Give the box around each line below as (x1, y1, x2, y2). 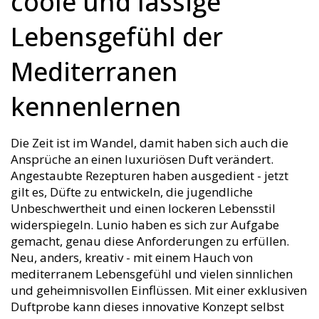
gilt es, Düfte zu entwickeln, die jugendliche (11, 183, 253, 200)
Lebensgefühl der (11, 19, 223, 54)
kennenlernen (11, 88, 182, 124)
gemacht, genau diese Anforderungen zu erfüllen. (11, 232, 289, 249)
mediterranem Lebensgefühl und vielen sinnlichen (11, 265, 293, 282)
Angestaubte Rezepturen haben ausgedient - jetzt (11, 167, 288, 184)
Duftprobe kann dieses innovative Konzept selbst (11, 298, 284, 315)
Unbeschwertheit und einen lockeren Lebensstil (11, 199, 276, 216)
